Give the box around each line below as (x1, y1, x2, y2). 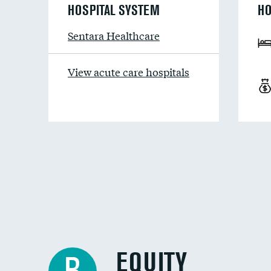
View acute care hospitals (68, 64, 189, 79)
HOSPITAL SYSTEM (68, 2, 160, 18)
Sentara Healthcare (68, 28, 160, 43)
